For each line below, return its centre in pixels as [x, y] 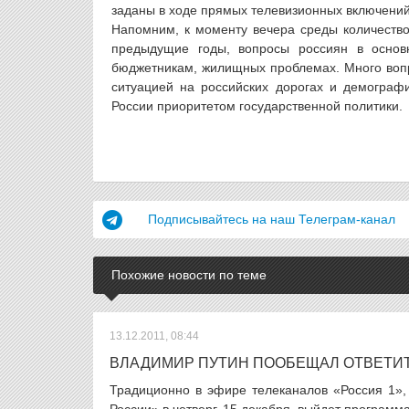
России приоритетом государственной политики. [257, 106]
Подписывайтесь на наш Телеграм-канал [272, 219]
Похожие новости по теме [189, 275]
